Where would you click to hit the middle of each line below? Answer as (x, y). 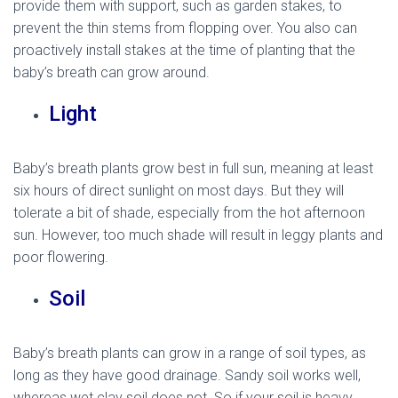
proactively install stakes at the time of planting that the (184, 51)
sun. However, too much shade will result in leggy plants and (198, 235)
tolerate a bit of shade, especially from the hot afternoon (189, 213)
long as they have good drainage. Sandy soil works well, (187, 376)
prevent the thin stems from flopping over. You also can (185, 28)
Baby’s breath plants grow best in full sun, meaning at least (193, 169)
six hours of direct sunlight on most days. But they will (179, 191)
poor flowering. (61, 258)
